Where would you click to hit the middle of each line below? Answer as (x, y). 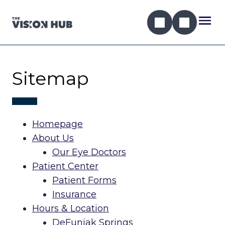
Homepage (58, 124)
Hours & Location (71, 209)
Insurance (74, 195)
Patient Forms (84, 181)
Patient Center (65, 166)
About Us (53, 138)
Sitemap (50, 79)
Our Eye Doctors (89, 152)
